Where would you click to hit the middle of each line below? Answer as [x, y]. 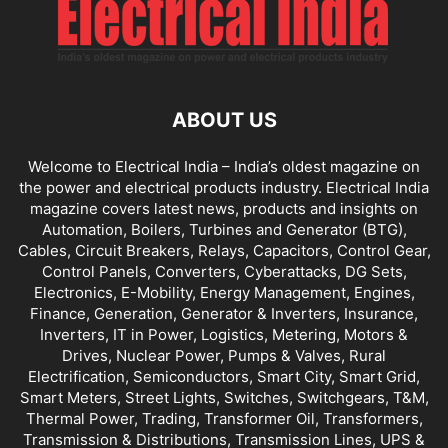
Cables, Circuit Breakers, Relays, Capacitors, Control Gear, [224, 250]
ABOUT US [224, 119]
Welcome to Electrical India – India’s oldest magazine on [224, 166]
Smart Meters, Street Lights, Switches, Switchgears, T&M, [224, 397]
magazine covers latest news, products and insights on [224, 208]
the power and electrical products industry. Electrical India [224, 187]
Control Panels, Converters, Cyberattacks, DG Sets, [224, 271]
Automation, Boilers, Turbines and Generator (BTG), [224, 229]
